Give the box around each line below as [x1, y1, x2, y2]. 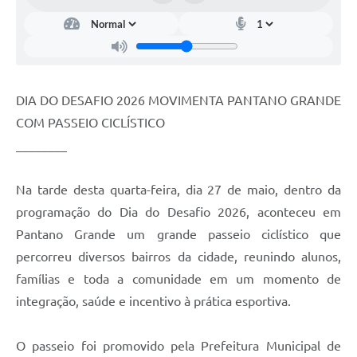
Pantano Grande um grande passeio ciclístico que [16, 226, 341, 241]
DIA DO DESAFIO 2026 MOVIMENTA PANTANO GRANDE [16, 92, 341, 108]
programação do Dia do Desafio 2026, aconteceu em [16, 204, 341, 219]
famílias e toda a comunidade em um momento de [16, 271, 341, 286]
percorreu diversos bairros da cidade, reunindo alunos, [16, 249, 341, 264]
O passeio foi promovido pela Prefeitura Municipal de [16, 338, 341, 353]
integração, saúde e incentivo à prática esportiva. [16, 293, 291, 308]
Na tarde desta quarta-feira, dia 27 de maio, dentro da [16, 182, 341, 197]
